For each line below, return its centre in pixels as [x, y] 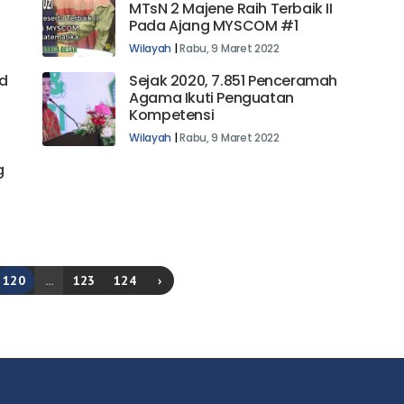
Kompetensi [172, 115]
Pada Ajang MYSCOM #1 [214, 25]
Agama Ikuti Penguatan [211, 97]
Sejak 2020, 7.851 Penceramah [234, 80]
